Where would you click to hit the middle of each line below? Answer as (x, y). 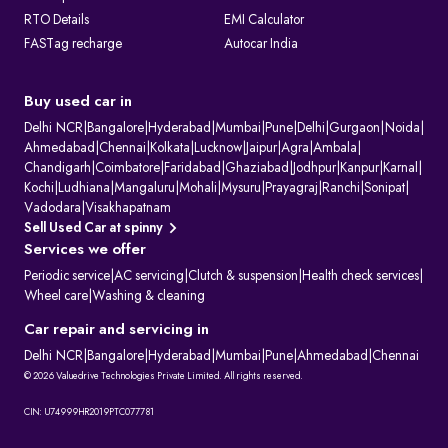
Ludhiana (84, 188)
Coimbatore (127, 168)
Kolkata (170, 148)
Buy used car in (78, 102)
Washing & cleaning (148, 296)
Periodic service (67, 276)
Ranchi (341, 188)
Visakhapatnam (128, 208)
